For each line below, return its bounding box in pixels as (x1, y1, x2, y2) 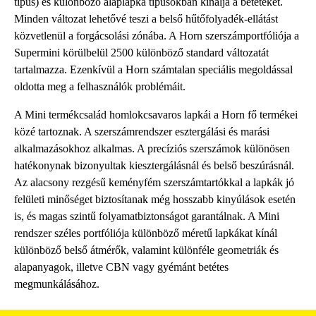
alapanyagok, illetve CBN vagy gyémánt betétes (14, 260, 229, 273)
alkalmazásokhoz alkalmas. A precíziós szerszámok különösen (14, 142, 290, 154)
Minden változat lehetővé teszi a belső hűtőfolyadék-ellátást (14, 12, 278, 25)
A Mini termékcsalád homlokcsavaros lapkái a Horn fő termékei (14, 108, 298, 121)
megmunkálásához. (14, 277, 99, 290)
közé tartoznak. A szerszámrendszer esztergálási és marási (14, 125, 269, 138)
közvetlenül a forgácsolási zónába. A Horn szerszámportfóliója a (14, 29, 299, 42)
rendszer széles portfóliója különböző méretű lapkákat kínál (14, 226, 277, 239)
